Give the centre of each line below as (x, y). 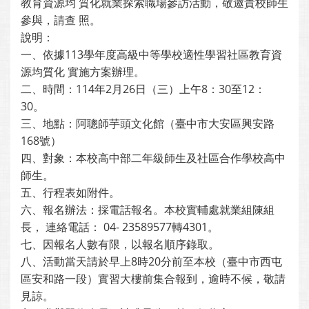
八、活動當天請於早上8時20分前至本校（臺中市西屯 (151, 261)
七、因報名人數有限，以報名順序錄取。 (120, 244)
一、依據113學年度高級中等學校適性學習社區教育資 (151, 54)
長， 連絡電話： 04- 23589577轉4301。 (120, 227)
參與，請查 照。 (61, 20)
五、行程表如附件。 (70, 192)
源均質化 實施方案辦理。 (83, 72)
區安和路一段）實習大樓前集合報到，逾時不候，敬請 (153, 279)
